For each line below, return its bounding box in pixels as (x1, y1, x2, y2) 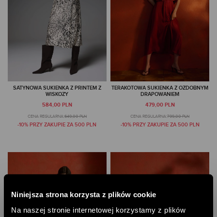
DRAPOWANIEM (140, 91, 180, 97)
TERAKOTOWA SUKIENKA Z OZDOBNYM (111, 84, 209, 91)
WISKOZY (46, 91, 69, 97)
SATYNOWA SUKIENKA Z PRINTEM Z (13, 84, 101, 91)
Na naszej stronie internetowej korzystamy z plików (11, 205, 186, 214)
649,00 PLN (64, 113, 87, 119)
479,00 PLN (145, 101, 175, 108)
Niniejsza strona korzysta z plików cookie (11, 190, 156, 199)
